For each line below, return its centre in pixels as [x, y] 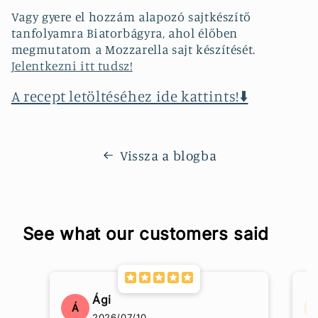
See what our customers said [146, 234]
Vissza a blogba [168, 155]
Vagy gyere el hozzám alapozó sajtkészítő [131, 17]
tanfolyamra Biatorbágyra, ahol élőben [125, 33]
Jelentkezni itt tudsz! [72, 66]
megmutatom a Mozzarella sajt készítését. [133, 50]
